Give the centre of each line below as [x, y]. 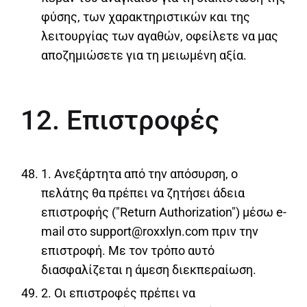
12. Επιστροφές [120, 121]
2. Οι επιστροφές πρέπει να [118, 293]
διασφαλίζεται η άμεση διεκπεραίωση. [149, 270]
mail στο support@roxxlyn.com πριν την [150, 232]
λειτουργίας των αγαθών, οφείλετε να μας [160, 36]
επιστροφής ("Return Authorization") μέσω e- [164, 212]
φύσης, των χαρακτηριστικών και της [146, 17]
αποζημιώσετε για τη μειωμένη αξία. [144, 56]
